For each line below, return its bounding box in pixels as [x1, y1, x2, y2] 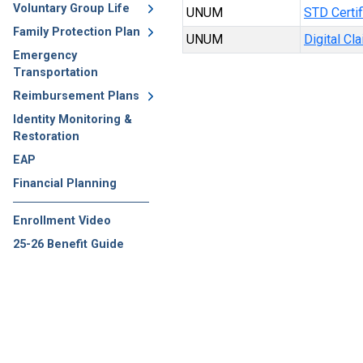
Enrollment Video [13, 214, 111, 228]
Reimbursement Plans [13, 89, 139, 103]
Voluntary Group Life [13, 2, 130, 15]
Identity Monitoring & [13, 113, 132, 126]
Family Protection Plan [13, 25, 140, 39]
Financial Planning [13, 177, 117, 190]
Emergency [13, 49, 77, 62]
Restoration [13, 130, 79, 143]
